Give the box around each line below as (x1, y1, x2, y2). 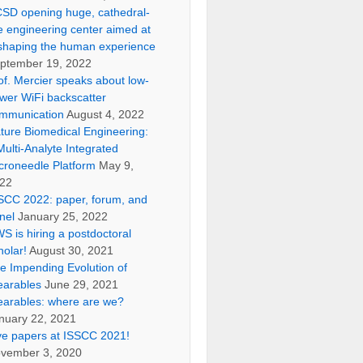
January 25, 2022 (18, 210, 109, 223)
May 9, (99, 159, 135, 172)
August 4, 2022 (66, 108, 145, 121)
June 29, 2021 (45, 278, 119, 291)
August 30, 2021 (29, 244, 114, 257)
